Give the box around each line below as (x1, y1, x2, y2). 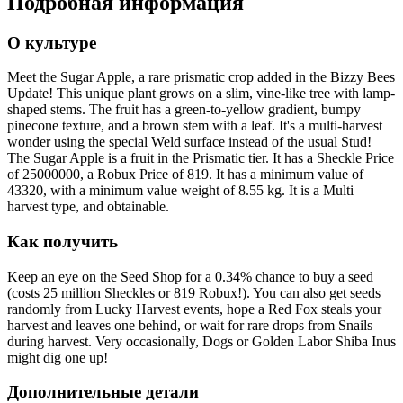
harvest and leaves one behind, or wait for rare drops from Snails (7, 317, 372, 333)
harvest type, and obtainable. (7, 199, 169, 215)
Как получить (7, 231, 118, 251)
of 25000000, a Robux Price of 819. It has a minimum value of (7, 166, 363, 183)
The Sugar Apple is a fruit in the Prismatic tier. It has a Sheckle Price (7, 150, 394, 166)
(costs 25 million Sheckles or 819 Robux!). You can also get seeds (7, 284, 381, 300)
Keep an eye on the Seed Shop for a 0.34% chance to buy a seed (7, 268, 373, 284)
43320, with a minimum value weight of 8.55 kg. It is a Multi (7, 183, 354, 199)
